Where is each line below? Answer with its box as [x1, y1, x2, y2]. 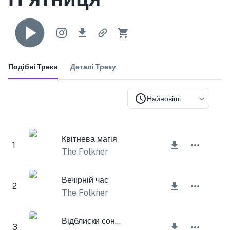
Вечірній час [62, 175, 108, 185]
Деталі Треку [70, 62, 116, 71]
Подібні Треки [8, 62, 58, 71]
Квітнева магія [62, 133, 117, 144]
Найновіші [147, 94, 181, 103]
